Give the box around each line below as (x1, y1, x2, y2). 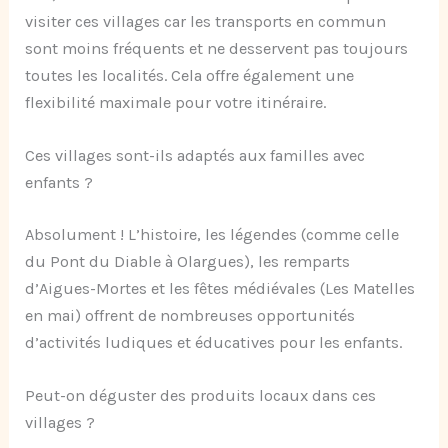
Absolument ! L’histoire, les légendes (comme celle (25, 224, 400, 244)
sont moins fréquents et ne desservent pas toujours (25, 38, 409, 58)
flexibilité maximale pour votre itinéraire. (25, 92, 327, 112)
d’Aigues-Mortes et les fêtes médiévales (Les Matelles (25, 278, 416, 298)
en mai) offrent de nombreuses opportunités (25, 305, 356, 325)
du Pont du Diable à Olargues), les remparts (25, 251, 351, 271)
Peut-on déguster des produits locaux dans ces (25, 386, 377, 406)
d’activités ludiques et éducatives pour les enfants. (25, 332, 403, 352)
